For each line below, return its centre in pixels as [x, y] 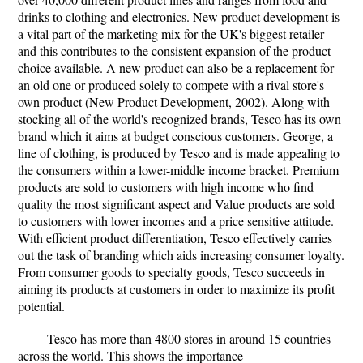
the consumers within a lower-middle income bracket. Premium [178, 170]
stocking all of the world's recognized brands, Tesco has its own [179, 119]
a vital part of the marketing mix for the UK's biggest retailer [171, 34]
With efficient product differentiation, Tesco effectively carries [175, 238]
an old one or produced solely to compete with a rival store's [171, 85]
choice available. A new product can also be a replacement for [176, 68]
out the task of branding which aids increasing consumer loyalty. [181, 255]
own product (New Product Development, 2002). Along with [174, 102]
